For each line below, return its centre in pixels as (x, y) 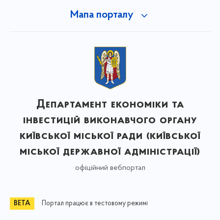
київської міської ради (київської (110, 136)
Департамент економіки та (110, 104)
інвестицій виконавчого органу (110, 120)
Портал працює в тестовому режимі (95, 203)
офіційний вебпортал (110, 168)
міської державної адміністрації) (110, 151)
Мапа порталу (102, 15)
